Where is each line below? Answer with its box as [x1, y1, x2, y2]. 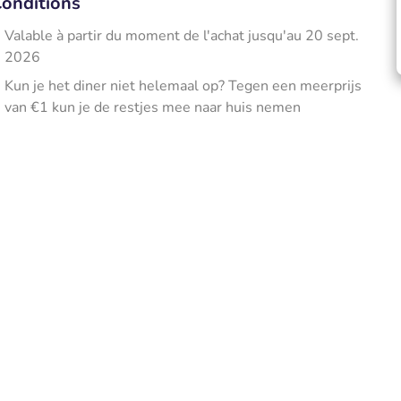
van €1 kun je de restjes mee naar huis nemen [4, 98, 302, 117]
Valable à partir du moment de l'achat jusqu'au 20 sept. [4, 26, 360, 46]
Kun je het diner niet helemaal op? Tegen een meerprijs [4, 76, 363, 96]
